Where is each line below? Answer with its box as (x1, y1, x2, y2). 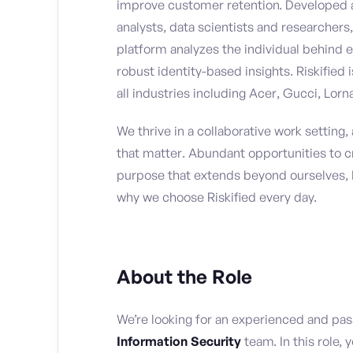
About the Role (117, 265, 252, 289)
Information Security (117, 333, 241, 350)
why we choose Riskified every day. (117, 189, 320, 206)
